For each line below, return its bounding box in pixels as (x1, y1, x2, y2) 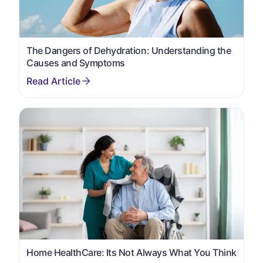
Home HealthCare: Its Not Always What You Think (26, 247, 237, 259)
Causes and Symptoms (26, 57, 125, 69)
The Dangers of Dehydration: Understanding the (26, 45, 231, 57)
